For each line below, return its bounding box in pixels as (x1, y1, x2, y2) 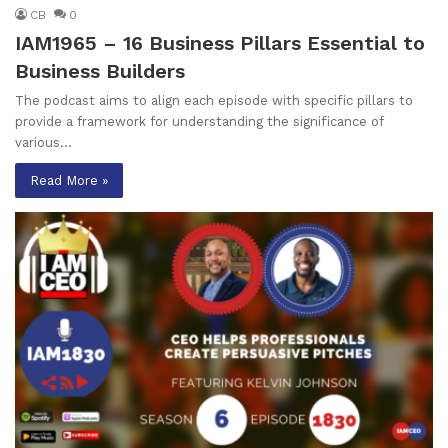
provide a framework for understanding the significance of (15, 114, 383, 130)
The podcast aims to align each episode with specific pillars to (15, 93, 413, 109)
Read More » (30, 173, 108, 189)
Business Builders (15, 59, 185, 84)
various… (15, 135, 72, 151)
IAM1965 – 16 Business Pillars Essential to (15, 31, 425, 56)
